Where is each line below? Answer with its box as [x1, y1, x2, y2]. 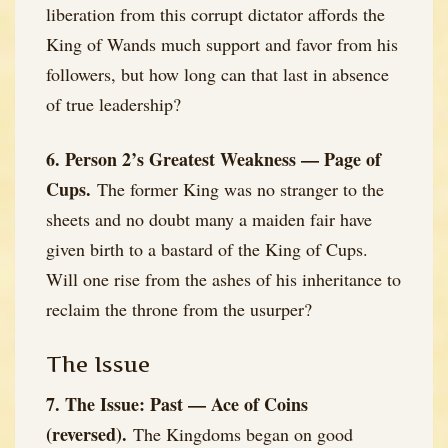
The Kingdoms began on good [127, 421, 353, 446]
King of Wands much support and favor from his [46, 32, 398, 57]
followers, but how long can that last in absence [46, 62, 389, 87]
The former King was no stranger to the [91, 177, 384, 202]
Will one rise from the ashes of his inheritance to [46, 267, 401, 292]
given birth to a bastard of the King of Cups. [46, 237, 368, 262]
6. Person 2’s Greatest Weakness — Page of [46, 146, 381, 173]
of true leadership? [46, 92, 181, 117]
